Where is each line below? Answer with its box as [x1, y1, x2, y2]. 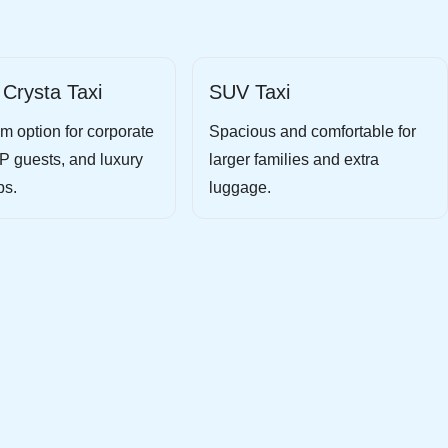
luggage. [209, 179, 271, 196]
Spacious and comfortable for [209, 123, 416, 140]
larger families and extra [209, 151, 379, 168]
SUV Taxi [209, 81, 290, 103]
